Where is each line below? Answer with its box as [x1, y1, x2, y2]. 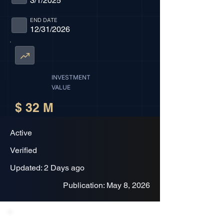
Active [10, 128, 32, 137]
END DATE [29, 16, 57, 23]
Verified [10, 145, 37, 155]
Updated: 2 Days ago [10, 163, 84, 172]
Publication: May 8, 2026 [63, 180, 150, 190]
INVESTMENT [51, 73, 90, 81]
